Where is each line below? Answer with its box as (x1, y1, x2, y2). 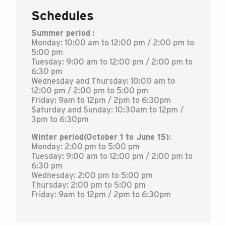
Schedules (31, 8, 94, 23)
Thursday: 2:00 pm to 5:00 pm (31, 180, 146, 190)
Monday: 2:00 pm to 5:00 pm (31, 142, 140, 151)
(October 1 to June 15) (84, 132, 169, 142)
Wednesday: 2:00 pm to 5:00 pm (31, 171, 153, 180)
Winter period (31, 132, 84, 142)
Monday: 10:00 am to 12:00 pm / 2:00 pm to (31, 38, 194, 47)
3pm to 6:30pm (31, 115, 89, 124)
